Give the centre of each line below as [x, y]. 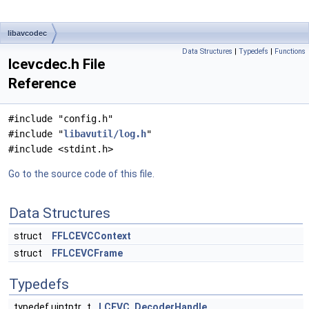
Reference [42, 83]
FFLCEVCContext [91, 236]
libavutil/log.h [105, 134]
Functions [290, 51]
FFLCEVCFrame [87, 253]
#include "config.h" [61, 119]
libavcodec [27, 33]
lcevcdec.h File [57, 64]
